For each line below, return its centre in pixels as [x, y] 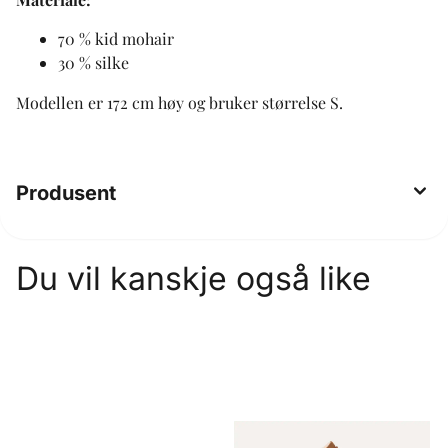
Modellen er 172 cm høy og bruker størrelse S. [179, 102]
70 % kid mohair [116, 38]
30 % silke [93, 62]
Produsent [66, 192]
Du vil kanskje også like [193, 278]
